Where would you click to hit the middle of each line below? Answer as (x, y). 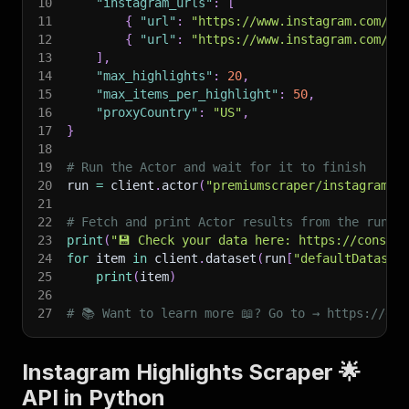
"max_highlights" (154, 76)
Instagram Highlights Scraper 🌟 (191, 372)
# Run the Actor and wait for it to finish (216, 167)
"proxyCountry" (147, 112)
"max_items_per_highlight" (187, 94)
